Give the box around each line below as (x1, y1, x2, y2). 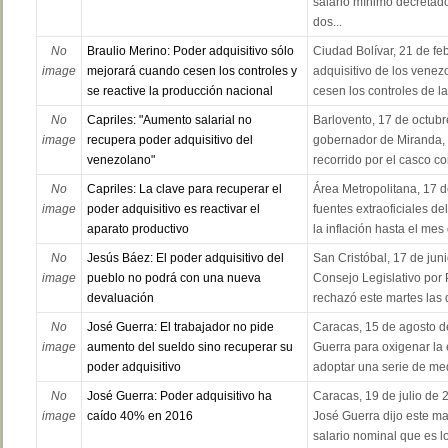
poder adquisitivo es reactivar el (86, 202, 260, 217)
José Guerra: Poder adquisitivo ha (86, 389, 272, 404)
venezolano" (86, 153, 155, 168)
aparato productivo (86, 222, 189, 237)
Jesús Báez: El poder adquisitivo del (86, 251, 284, 266)
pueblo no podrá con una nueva (86, 271, 261, 286)
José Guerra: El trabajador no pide (86, 320, 274, 335)
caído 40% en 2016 (86, 409, 193, 424)
